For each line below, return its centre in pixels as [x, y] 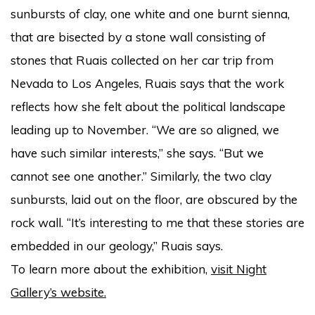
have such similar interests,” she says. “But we [137, 153]
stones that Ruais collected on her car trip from [142, 60]
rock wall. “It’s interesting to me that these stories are [157, 222]
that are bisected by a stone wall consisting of [138, 37]
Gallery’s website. [58, 292]
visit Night [239, 269]
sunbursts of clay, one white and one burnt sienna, [150, 13]
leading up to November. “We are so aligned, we [145, 129]
